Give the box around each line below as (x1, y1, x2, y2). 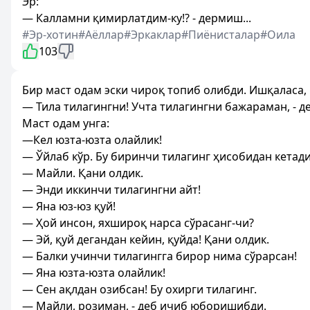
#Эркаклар (124, 27, 181, 42)
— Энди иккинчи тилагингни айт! (22, 182, 201, 197)
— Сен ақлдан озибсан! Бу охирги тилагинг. (22, 282, 257, 297)
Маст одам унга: (22, 116, 109, 131)
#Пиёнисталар (181, 27, 260, 42)
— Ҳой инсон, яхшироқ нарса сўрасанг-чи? (22, 215, 254, 230)
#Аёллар (78, 27, 124, 42)
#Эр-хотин (22, 27, 78, 42)
